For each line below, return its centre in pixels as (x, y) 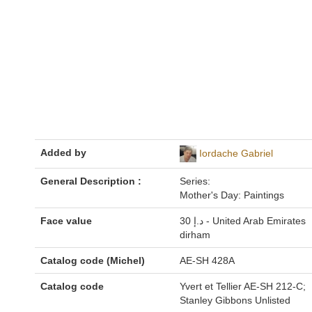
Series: (195, 181)
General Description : (91, 181)
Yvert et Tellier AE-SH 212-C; (243, 286)
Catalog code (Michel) (93, 260)
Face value (66, 220)
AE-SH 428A (207, 260)
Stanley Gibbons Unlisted (235, 300)
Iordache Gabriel (236, 153)
